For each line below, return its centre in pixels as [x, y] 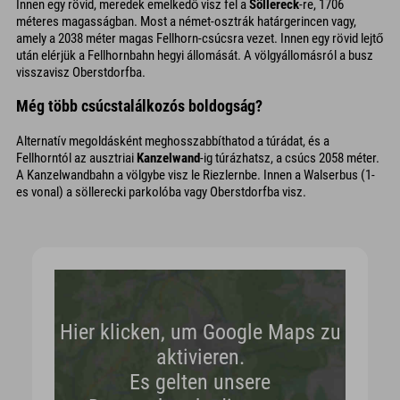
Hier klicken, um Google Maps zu [200, 333]
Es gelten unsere [200, 383]
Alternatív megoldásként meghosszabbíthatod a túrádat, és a [173, 141]
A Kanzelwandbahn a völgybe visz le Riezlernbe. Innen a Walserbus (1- [196, 175]
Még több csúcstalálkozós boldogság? [139, 107]
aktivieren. [200, 358]
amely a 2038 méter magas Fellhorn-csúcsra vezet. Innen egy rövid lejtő [200, 38]
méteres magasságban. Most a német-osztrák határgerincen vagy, [186, 21]
